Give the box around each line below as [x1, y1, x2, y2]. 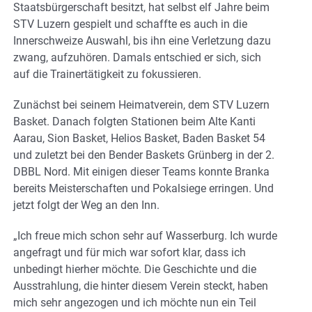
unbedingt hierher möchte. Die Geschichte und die [13, 263, 256, 276]
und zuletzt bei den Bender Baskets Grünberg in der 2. [13, 148, 274, 162]
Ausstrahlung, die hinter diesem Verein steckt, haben [13, 279, 268, 293]
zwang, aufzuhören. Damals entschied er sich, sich [13, 51, 261, 65]
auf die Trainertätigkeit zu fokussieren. [13, 68, 201, 81]
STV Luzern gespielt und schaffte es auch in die [13, 17, 247, 31]
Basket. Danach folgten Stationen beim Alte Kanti [13, 115, 256, 129]
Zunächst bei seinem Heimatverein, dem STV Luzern [13, 98, 270, 112]
